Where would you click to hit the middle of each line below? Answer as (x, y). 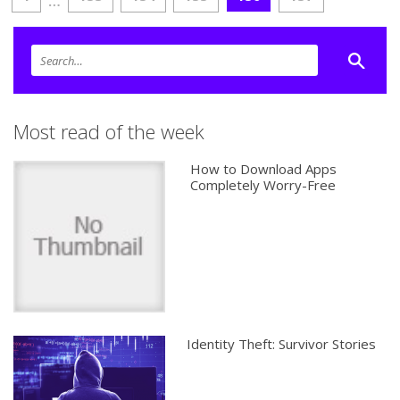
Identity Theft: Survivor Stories (281, 344)
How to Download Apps (264, 169)
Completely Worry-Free (263, 185)
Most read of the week (109, 132)
